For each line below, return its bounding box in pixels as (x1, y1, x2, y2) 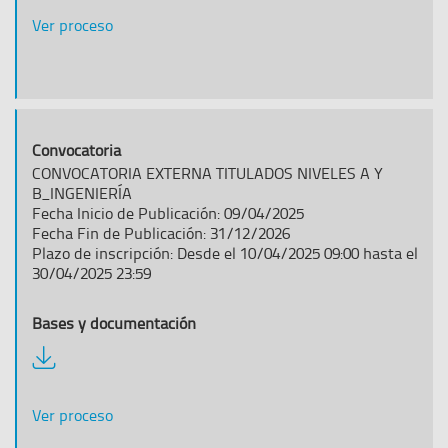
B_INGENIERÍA (32, 182, 132, 204)
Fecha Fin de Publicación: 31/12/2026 (32, 222, 290, 244)
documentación (31, 364, 137, 386)
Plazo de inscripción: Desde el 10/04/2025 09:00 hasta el (32, 242, 418, 264)
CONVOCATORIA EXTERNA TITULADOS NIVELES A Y (32, 162, 383, 184)
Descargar (31, 344, 100, 366)
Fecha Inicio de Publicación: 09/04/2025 (32, 202, 304, 224)
